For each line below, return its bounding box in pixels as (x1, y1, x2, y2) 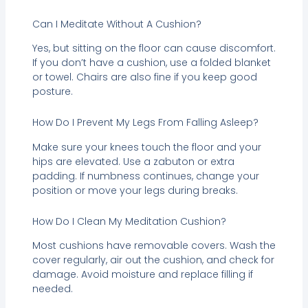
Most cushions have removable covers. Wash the (32, 239, 276, 253)
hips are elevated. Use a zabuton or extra (32, 154, 234, 168)
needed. (32, 282, 73, 296)
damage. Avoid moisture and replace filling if (32, 267, 253, 282)
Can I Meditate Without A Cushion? (32, 16, 201, 31)
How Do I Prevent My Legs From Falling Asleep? (32, 115, 258, 130)
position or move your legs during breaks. (32, 183, 238, 197)
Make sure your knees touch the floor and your (32, 140, 261, 154)
